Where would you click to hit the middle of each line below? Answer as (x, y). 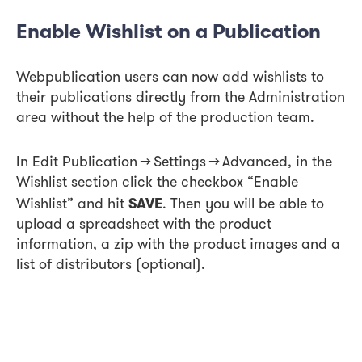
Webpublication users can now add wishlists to (170, 78)
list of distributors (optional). (111, 266)
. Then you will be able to (243, 205)
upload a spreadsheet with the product (144, 225)
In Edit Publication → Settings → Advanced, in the (174, 163)
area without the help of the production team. (165, 119)
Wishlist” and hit (72, 205)
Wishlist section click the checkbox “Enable (157, 183)
